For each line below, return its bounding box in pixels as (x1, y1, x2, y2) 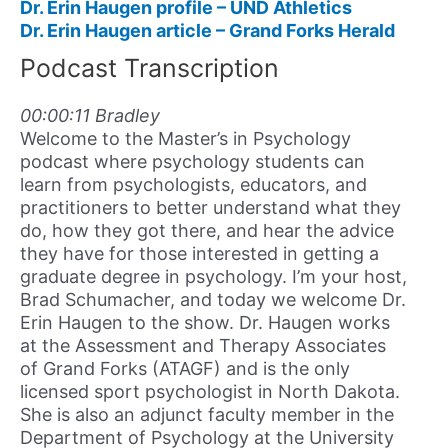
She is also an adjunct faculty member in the (20, 404, 394, 426)
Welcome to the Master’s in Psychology (20, 128, 351, 150)
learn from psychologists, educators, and (20, 174, 367, 196)
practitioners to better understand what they (20, 197, 401, 219)
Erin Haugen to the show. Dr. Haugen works (20, 312, 390, 334)
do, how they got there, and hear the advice (20, 220, 394, 242)
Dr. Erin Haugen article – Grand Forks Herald (20, 19, 395, 41)
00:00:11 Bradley (20, 105, 160, 127)
